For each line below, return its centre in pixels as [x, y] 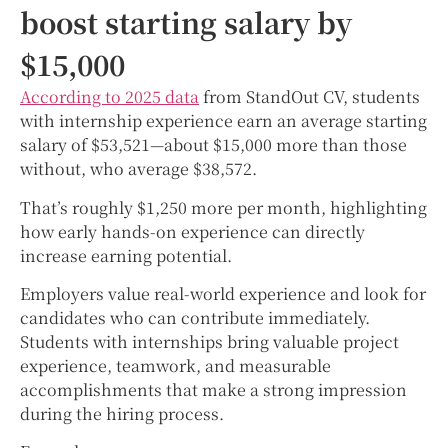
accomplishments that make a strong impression [213, 389]
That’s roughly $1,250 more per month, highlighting [223, 207]
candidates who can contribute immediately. [195, 317]
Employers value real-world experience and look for [223, 293]
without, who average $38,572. [138, 169]
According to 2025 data [109, 97]
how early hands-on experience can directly [192, 231]
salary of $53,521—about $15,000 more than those [213, 145]
